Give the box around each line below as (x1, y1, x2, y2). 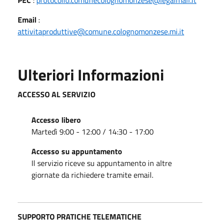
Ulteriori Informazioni (18, 62, 164, 86)
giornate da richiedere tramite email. (31, 168, 153, 181)
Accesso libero (31, 113, 81, 126)
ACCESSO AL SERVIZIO (18, 88, 95, 100)
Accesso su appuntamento (31, 145, 122, 157)
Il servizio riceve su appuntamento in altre (31, 157, 172, 169)
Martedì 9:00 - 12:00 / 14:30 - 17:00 (31, 125, 156, 137)
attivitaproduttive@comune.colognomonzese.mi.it (18, 25, 184, 37)
